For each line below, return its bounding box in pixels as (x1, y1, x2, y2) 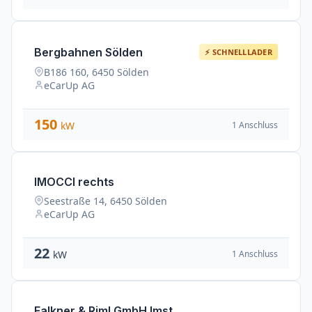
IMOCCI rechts (34, 175, 114, 189)
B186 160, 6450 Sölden (44, 65, 149, 79)
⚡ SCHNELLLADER (205, 47, 272, 57)
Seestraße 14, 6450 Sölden (44, 194, 167, 208)
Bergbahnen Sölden (34, 45, 143, 59)
